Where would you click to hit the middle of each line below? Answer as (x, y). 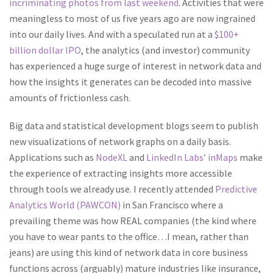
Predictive (236, 189)
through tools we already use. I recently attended (112, 189)
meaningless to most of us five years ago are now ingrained (132, 18)
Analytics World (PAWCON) (65, 205)
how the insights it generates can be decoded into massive (130, 82)
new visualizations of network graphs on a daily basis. (120, 141)
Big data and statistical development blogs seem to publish (134, 126)
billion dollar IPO (45, 50)
